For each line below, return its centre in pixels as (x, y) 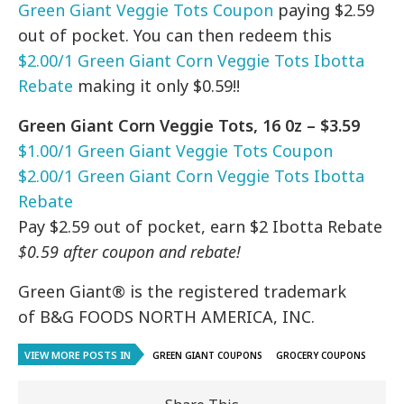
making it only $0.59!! (157, 86)
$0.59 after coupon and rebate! (130, 252)
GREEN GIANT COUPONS (207, 356)
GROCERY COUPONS (321, 356)
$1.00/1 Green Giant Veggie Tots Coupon (176, 151)
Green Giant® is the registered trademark (183, 292)
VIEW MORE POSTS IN (78, 355)
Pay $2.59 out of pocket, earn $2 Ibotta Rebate (201, 227)
